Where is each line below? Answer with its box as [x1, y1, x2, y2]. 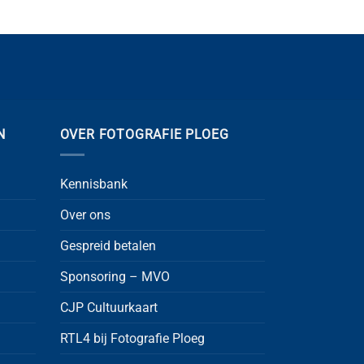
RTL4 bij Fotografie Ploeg [59, 330, 205, 346]
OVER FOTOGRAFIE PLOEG [59, 127, 229, 143]
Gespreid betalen [59, 237, 156, 253]
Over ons [59, 206, 110, 223]
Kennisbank [59, 175, 128, 192]
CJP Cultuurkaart [59, 299, 158, 315]
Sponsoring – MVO [59, 268, 170, 284]
